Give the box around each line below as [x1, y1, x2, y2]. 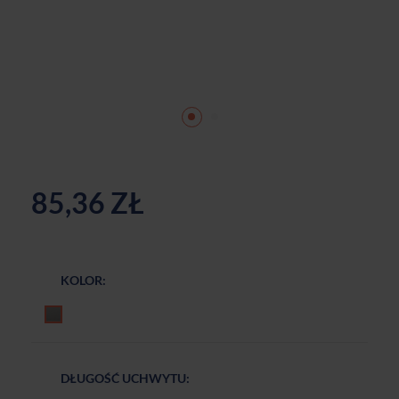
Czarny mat [45, 307, 109, 323]
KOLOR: [61, 273, 106, 289]
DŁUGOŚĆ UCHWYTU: [61, 370, 190, 387]
